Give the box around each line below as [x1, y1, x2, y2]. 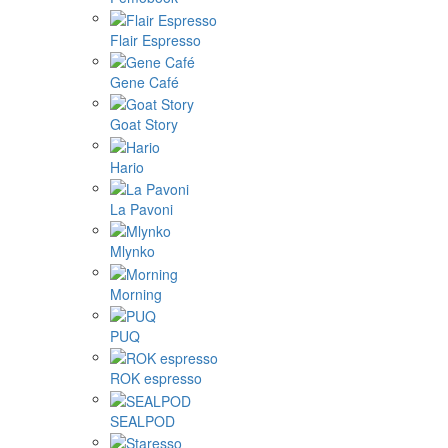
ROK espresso [110, 368, 202, 389]
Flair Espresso [110, 29, 201, 50]
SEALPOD [110, 410, 175, 431]
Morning [110, 283, 162, 304]
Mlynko [110, 241, 155, 262]
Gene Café [110, 72, 179, 93]
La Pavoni [110, 199, 173, 220]
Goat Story [110, 114, 178, 135]
